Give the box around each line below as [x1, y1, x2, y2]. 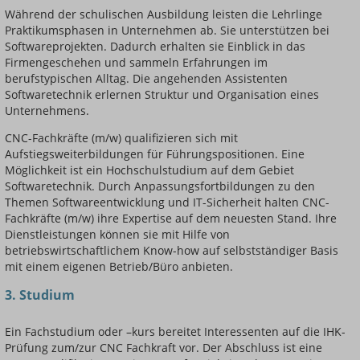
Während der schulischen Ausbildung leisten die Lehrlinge [5, 6, 322, 22]
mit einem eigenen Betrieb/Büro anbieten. [5, 259, 233, 275]
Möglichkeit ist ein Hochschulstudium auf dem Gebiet [5, 162, 294, 178]
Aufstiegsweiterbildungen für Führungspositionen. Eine [5, 146, 305, 162]
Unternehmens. [5, 103, 89, 119]
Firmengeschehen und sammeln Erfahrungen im [5, 55, 268, 71]
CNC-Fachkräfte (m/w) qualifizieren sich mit [5, 130, 238, 146]
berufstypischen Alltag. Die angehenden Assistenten [5, 71, 288, 87]
